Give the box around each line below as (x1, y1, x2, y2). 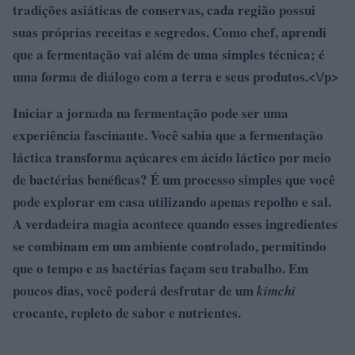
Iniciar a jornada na (13, 102, 134, 123)
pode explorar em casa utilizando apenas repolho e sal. (13, 191, 331, 212)
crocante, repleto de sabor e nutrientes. (13, 302, 241, 323)
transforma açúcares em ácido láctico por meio (52, 147, 331, 167)
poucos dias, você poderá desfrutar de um (13, 280, 257, 300)
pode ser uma (208, 102, 288, 123)
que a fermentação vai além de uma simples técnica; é (13, 44, 325, 64)
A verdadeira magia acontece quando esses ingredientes (13, 213, 338, 234)
